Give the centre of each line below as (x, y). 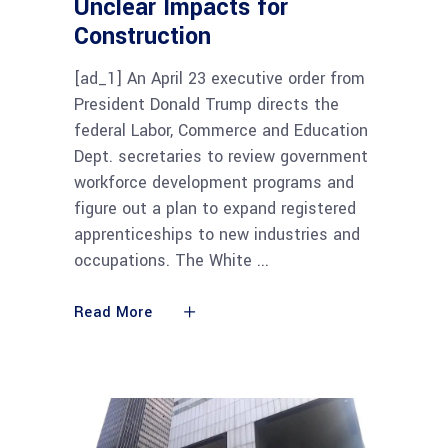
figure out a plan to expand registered (215, 208)
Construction (142, 36)
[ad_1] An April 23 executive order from (219, 78)
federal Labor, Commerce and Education (221, 130)
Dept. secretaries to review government (221, 156)
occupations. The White (165, 260)
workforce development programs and (214, 182)
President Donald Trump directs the (206, 104)
